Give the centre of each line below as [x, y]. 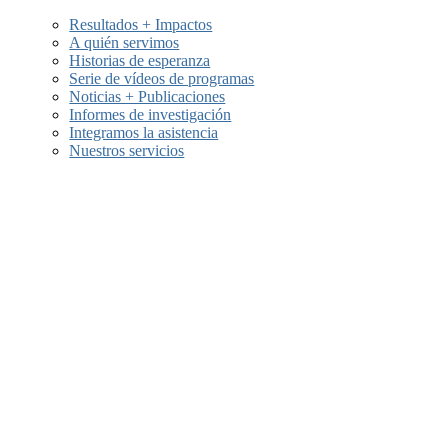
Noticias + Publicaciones [147, 96]
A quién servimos [124, 42]
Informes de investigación [150, 114]
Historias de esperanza [140, 60]
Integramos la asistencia [144, 132]
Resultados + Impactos [141, 24]
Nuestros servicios [127, 150]
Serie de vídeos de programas [162, 78]
